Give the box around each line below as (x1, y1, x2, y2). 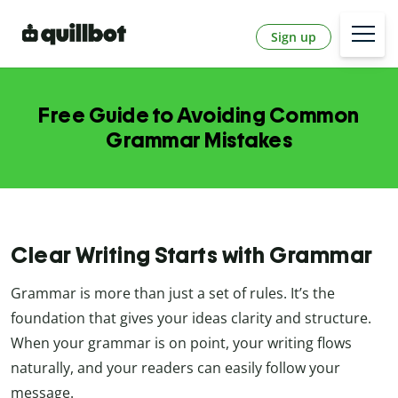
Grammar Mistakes (106, 127, 292, 154)
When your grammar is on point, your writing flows (11, 333, 352, 354)
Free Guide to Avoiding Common (38, 102, 360, 129)
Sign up (271, 28, 316, 45)
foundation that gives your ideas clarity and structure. (11, 308, 371, 329)
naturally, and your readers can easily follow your (11, 358, 340, 378)
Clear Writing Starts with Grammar (11, 242, 373, 269)
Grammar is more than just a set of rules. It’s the (11, 283, 335, 304)
